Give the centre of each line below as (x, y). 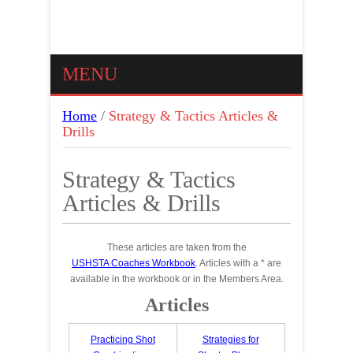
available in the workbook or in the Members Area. (176, 279)
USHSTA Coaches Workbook (134, 263)
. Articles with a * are (238, 263)
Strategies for (230, 340)
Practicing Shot (123, 340)
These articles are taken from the (176, 247)
